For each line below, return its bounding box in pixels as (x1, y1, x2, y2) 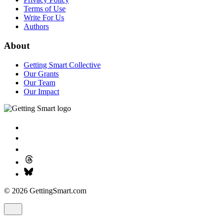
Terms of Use (24, 4, 66, 13)
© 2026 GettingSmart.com (4, 186, 86, 195)
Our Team (24, 78, 55, 87)
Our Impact (24, 87, 59, 96)
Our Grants (24, 69, 59, 78)
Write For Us (24, 13, 64, 22)
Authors (24, 22, 49, 31)
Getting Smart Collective (24, 60, 101, 69)
